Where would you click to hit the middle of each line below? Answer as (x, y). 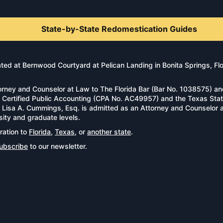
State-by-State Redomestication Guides (119, 29)
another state (109, 132)
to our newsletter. (57, 146)
